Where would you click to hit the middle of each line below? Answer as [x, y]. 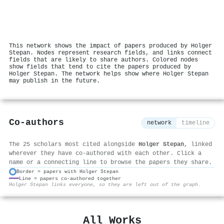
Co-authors [36, 123]
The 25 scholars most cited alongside [74, 144]
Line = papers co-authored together [70, 178]
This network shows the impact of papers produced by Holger [110, 46]
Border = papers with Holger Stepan [67, 172]
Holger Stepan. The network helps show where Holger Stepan [109, 74]
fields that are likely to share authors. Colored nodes [103, 60]
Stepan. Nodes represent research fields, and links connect [110, 53]
